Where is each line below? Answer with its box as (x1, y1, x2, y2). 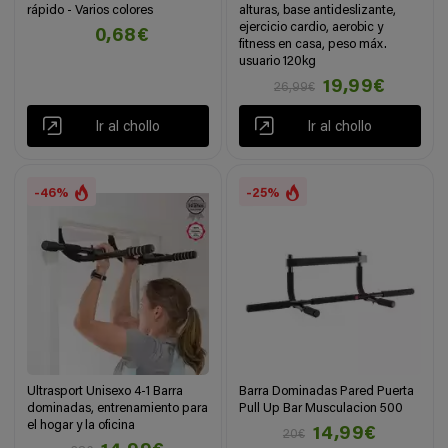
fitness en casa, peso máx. (239, 37, 388, 51)
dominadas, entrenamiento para (27, 401, 209, 415)
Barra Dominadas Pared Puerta (239, 384, 415, 398)
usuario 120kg (239, 54, 317, 68)
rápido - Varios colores (27, 3, 154, 17)
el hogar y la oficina (27, 418, 136, 432)
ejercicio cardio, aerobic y (239, 20, 384, 34)
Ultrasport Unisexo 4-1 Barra (27, 384, 184, 398)
